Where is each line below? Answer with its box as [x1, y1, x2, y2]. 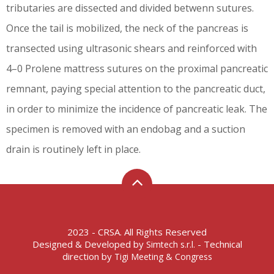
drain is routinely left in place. [6, 143, 141, 156]
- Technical [194, 238, 242, 250]
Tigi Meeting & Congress [114, 251, 212, 262]
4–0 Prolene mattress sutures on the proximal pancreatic [6, 62, 268, 75]
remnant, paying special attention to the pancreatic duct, [6, 82, 265, 95]
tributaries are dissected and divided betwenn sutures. [6, 1, 254, 15]
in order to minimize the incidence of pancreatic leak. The [6, 102, 267, 116]
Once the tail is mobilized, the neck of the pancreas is [6, 21, 248, 35]
